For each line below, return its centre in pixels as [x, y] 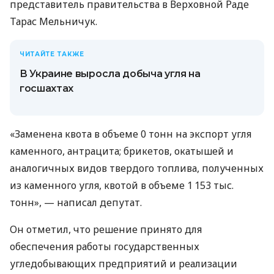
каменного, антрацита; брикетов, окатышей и [122, 151]
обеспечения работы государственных [105, 247]
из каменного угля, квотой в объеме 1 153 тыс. [122, 186]
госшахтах [47, 89]
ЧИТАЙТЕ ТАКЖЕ [52, 54]
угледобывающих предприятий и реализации [124, 264]
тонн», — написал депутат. [76, 203]
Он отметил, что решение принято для [106, 230]
